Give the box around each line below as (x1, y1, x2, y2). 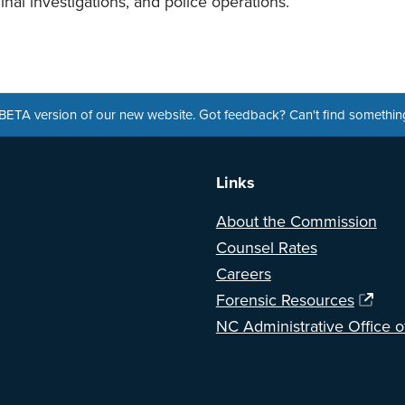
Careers (215, 264, 271, 285)
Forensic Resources (215, 290, 354, 311)
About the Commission (215, 212, 377, 232)
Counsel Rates (215, 238, 317, 259)
